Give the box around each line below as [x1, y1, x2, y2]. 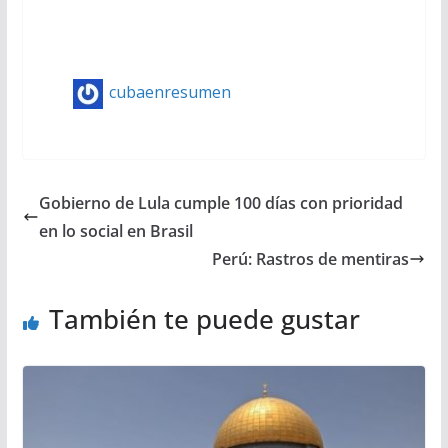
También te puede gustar [48, 300, 360, 337]
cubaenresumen [108, 81, 231, 104]
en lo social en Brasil [38, 219, 193, 242]
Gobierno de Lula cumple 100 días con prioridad [38, 191, 403, 214]
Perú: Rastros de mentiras [212, 247, 410, 270]
